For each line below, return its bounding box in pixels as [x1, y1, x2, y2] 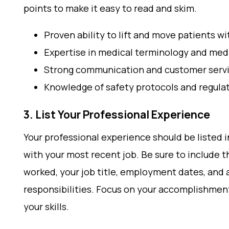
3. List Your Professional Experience [24, 107, 210, 122]
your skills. [24, 200, 69, 213]
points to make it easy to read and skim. [24, 2, 197, 14]
